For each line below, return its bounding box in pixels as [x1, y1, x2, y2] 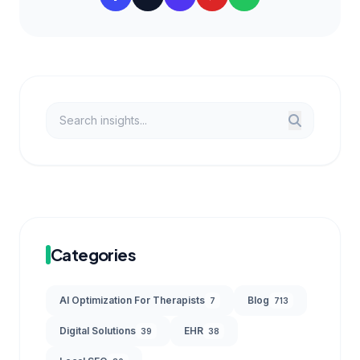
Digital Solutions [59, 324, 136, 337]
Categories [51, 243, 136, 264]
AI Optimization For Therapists [59, 293, 205, 306]
